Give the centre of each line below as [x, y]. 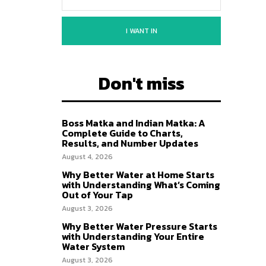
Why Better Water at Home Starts [138, 175]
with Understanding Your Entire [133, 236]
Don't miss [141, 83]
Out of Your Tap [97, 195]
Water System [93, 246]
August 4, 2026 [87, 157]
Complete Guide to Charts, [122, 133]
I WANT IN [141, 31]
